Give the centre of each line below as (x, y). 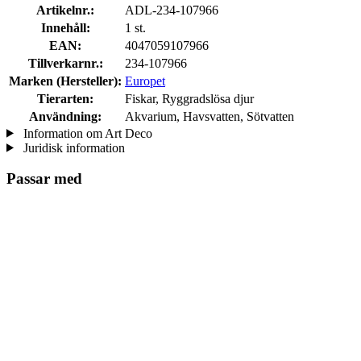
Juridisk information (72, 147)
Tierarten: (65, 98)
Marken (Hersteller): (65, 81)
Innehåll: (65, 27)
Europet (145, 81)
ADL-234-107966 (172, 10)
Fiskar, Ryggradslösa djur (189, 98)
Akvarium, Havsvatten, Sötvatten (210, 116)
